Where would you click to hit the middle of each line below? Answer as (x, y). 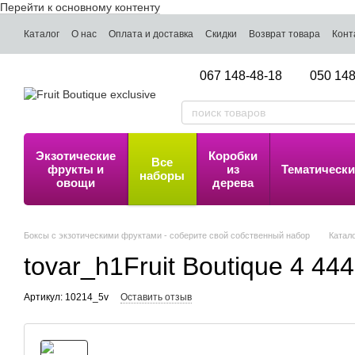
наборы (162, 176)
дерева (233, 182)
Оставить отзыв (156, 297)
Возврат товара (284, 34)
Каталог (42, 34)
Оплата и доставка (151, 34)
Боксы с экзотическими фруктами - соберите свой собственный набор (167, 235)
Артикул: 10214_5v (66, 297)
